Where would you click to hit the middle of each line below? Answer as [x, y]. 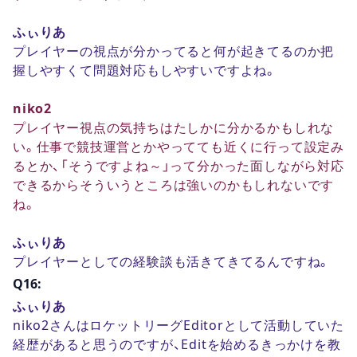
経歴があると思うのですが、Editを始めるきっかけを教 [177, 344]
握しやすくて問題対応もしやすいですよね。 [145, 70]
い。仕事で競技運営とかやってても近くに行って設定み [178, 146]
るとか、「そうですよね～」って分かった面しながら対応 [178, 165]
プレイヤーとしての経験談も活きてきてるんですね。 [172, 261]
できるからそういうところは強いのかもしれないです [174, 184]
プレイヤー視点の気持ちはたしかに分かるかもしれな [174, 127]
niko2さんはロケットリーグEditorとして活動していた [178, 325]
